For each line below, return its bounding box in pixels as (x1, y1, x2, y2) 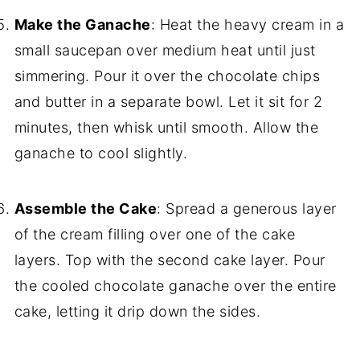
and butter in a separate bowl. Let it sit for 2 (14, 93, 323, 111)
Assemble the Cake (14, 200, 157, 218)
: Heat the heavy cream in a (150, 16, 345, 34)
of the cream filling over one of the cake (14, 226, 296, 243)
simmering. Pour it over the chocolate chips (14, 67, 321, 85)
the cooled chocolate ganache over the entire (14, 277, 337, 295)
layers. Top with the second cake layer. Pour (14, 252, 325, 269)
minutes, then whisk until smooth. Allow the (14, 119, 319, 137)
